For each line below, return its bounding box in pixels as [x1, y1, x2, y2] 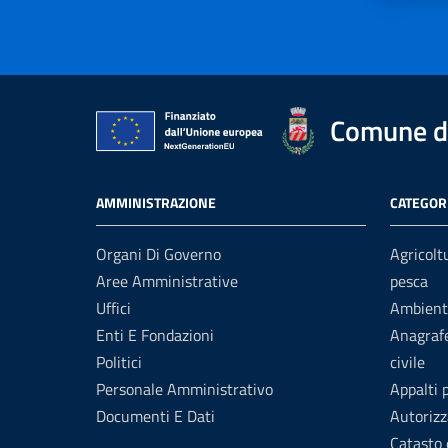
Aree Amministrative [96, 269, 238, 293]
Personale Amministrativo [96, 377, 273, 401]
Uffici [96, 296, 131, 320]
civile [390, 350, 425, 374]
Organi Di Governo [96, 242, 221, 266]
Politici [96, 350, 142, 374]
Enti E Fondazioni [96, 323, 214, 347]
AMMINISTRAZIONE [96, 192, 216, 213]
